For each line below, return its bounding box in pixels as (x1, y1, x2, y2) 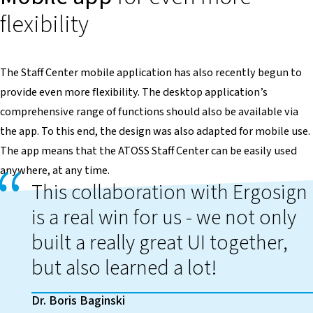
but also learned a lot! (31, 253, 217, 284)
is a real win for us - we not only (31, 203, 296, 233)
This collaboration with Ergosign (31, 177, 307, 208)
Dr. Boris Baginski (31, 291, 125, 310)
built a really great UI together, (31, 228, 288, 259)
